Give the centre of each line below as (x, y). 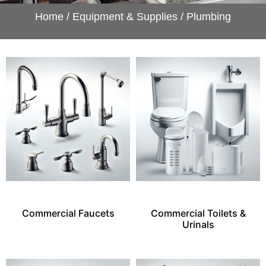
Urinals (198, 224)
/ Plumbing (204, 17)
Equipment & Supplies (125, 17)
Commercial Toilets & (198, 213)
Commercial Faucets (68, 213)
